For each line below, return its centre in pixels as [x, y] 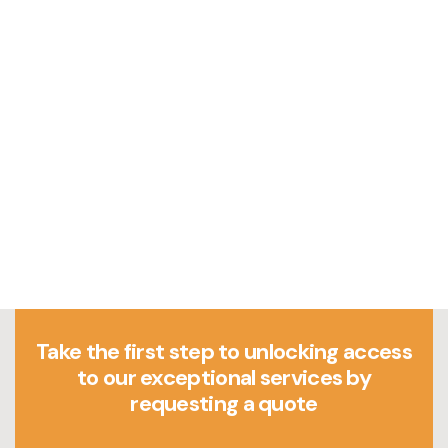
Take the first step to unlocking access [224, 352]
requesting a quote [224, 404]
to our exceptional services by [224, 378]
